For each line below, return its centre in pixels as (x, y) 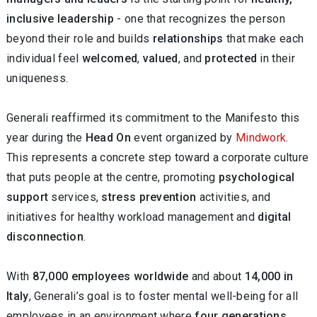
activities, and (234, 197)
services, (75, 197)
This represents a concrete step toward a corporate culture (158, 157)
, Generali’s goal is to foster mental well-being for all (163, 296)
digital (275, 217)
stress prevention (149, 197)
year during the (46, 138)
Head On (108, 138)
